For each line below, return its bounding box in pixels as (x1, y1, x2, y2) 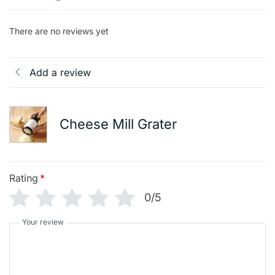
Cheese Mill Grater (60, 116, 177, 133)
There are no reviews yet (9, 25, 109, 36)
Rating (9, 171, 38, 184)
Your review (22, 217, 64, 227)
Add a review (29, 66, 91, 79)
